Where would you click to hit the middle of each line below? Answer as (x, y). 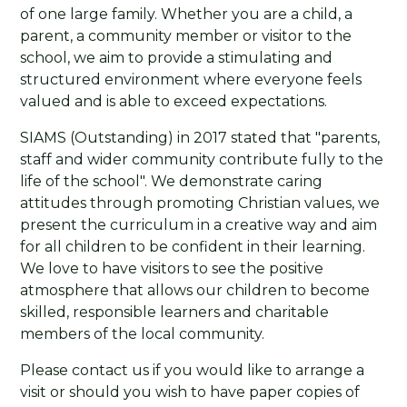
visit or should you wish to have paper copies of (190, 392)
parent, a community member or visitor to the (186, 35)
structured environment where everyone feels (191, 79)
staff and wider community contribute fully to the (202, 159)
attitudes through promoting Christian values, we (200, 203)
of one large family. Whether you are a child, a (187, 14)
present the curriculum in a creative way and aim (199, 224)
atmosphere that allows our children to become (195, 290)
